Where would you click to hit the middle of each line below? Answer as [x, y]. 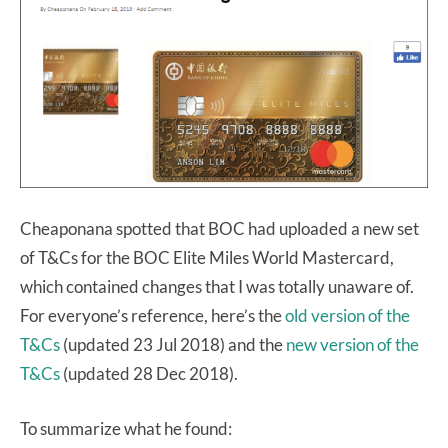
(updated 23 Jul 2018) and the [173, 345]
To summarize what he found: [126, 429]
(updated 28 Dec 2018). [149, 374]
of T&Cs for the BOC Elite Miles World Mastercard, [207, 258]
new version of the [352, 345]
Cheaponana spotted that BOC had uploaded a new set [219, 229]
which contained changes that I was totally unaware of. [217, 287]
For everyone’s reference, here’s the [152, 316]
